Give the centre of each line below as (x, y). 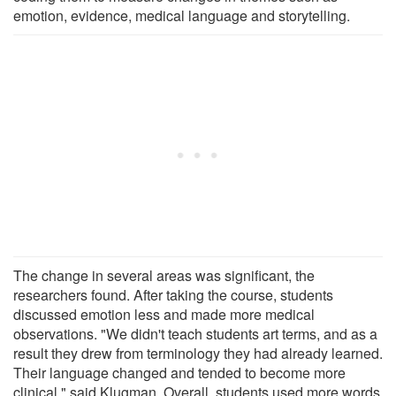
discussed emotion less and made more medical (164, 314)
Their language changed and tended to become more (179, 372)
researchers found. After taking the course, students (173, 294)
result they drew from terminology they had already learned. (198, 353)
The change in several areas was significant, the (164, 275)
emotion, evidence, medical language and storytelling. (182, 15)
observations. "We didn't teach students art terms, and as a (195, 333)
